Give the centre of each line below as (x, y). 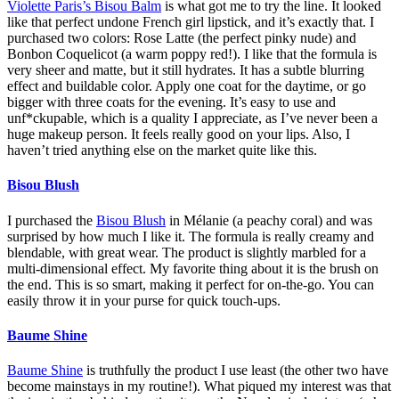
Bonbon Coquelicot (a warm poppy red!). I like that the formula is (192, 54)
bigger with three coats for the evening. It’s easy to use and (171, 102)
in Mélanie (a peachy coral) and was (269, 220)
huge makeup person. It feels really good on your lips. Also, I (179, 134)
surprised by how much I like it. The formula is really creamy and (191, 236)
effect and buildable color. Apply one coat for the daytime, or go (187, 86)
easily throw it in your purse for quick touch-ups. (144, 300)
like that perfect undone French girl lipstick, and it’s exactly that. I (191, 22)
